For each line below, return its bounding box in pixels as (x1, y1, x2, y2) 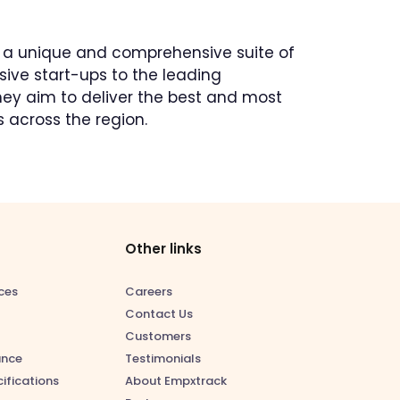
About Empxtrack (125, 372, 227, 389)
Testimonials (125, 350, 201, 367)
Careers (125, 283, 172, 300)
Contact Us (125, 305, 193, 322)
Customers (125, 328, 191, 345)
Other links (125, 238, 202, 258)
